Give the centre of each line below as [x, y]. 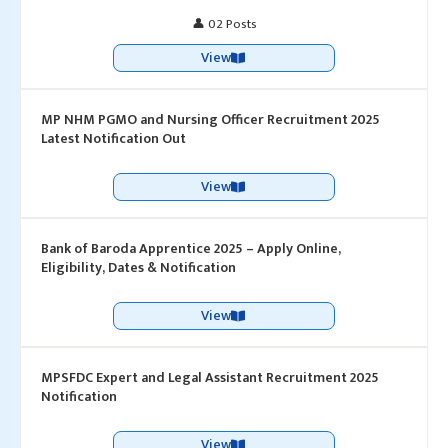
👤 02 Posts [224, 24]
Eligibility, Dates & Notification [138, 267]
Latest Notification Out [113, 138]
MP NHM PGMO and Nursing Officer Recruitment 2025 [210, 119]
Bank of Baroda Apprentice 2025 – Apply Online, [191, 248]
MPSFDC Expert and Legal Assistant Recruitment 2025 [210, 377]
